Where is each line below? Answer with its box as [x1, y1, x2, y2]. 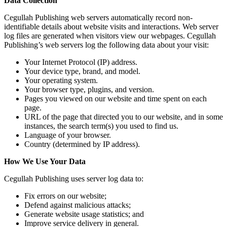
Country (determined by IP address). [24, 140, 140, 149]
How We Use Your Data [4, 157, 86, 166]
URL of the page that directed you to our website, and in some [24, 112, 223, 122]
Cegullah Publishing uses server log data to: [4, 174, 143, 183]
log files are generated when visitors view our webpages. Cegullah [4, 31, 216, 41]
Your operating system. [24, 76, 98, 85]
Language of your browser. [24, 131, 111, 140]
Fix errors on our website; [24, 192, 106, 201]
